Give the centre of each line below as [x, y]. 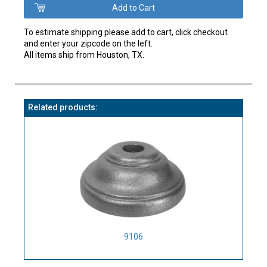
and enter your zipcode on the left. [89, 43]
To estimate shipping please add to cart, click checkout [126, 32]
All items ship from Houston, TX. [84, 55]
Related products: [63, 107]
